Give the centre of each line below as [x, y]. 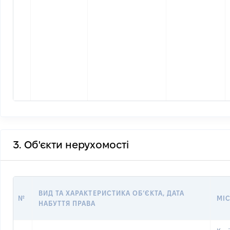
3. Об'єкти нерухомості [71, 145]
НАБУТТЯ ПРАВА [67, 203]
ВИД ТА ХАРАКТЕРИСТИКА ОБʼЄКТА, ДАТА [112, 193]
